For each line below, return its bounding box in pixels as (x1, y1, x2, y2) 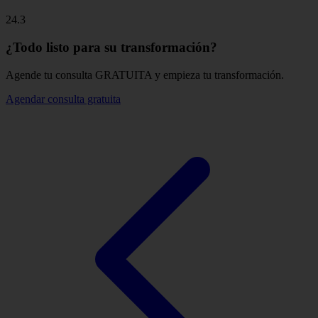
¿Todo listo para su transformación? (6, 39, 217, 55)
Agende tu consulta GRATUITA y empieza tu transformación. (6, 68, 284, 81)
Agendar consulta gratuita (6, 92, 121, 105)
